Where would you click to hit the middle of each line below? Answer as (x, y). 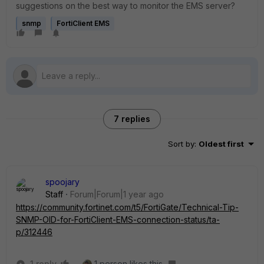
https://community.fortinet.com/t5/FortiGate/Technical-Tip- (127, 207)
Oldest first (221, 144)
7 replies (132, 119)
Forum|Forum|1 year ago (117, 194)
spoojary (62, 182)
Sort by (181, 144)
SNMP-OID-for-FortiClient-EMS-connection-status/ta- (118, 220)
